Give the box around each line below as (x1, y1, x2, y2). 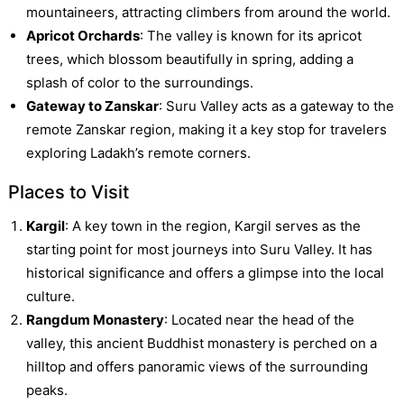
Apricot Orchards (25, 26, 140, 44)
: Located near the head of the (163, 310, 354, 328)
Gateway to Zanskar (25, 96, 159, 115)
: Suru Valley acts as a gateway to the (158, 96, 394, 115)
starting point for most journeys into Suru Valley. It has (25, 240, 372, 258)
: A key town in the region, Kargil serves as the (64, 216, 361, 234)
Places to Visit (7, 180, 129, 203)
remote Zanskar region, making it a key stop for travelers (25, 120, 387, 138)
